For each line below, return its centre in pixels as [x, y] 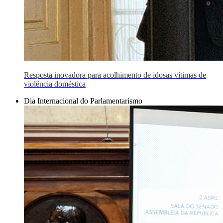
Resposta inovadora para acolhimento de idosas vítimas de [115, 75]
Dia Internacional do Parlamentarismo [83, 101]
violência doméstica [55, 84]
